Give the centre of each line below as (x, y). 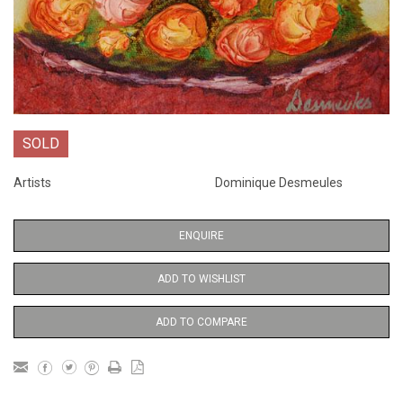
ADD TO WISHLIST (201, 279)
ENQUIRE (201, 236)
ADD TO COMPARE (201, 322)
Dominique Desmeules (279, 183)
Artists (32, 183)
